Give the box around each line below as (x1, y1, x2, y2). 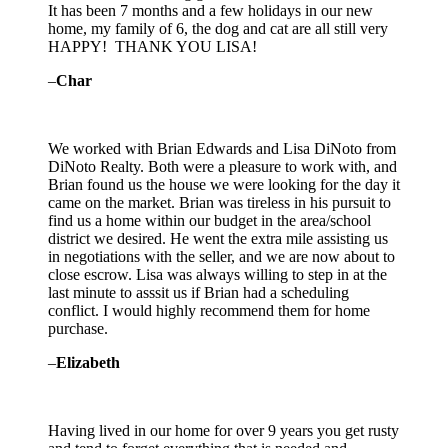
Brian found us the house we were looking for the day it (48, 176, 400, 194)
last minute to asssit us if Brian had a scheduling (48, 284, 349, 302)
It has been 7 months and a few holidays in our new (48, 2, 373, 20)
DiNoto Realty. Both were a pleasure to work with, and (48, 158, 397, 176)
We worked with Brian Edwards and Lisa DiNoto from (48, 140, 396, 158)
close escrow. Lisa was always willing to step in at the (48, 266, 387, 284)
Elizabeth (56, 354, 120, 372)
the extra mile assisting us (228, 230, 388, 248)
